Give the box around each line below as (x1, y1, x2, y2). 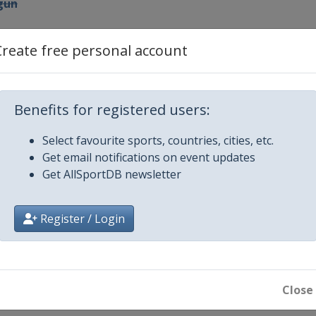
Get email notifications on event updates (42, 150, 255, 165)
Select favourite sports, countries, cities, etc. (42, 133, 274, 148)
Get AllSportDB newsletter (42, 166, 181, 182)
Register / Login (37, 211, 125, 226)
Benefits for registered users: (14, 100, 210, 119)
